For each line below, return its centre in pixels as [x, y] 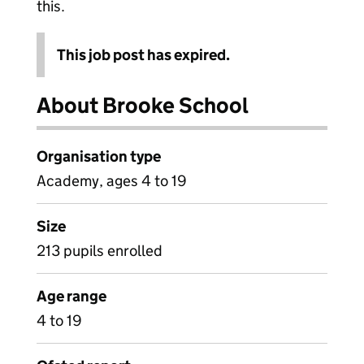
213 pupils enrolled [100, 251]
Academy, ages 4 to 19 [112, 181]
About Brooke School [143, 105]
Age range [71, 296]
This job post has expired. [143, 55]
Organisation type [99, 156]
